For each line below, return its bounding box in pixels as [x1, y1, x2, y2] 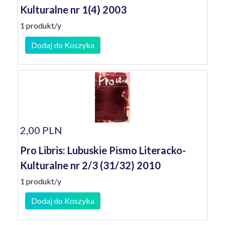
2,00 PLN [20, 124, 62, 136]
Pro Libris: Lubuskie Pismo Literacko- [20, 144, 186, 156]
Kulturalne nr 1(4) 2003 [20, 4, 127, 16]
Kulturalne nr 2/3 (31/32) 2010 [20, 159, 161, 171]
